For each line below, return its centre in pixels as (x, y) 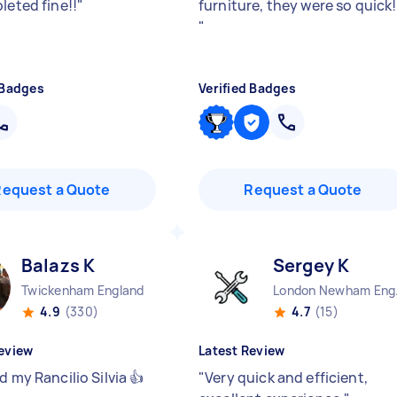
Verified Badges (247, 88)
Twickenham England (83, 290)
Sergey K (311, 265)
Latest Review (242, 350)
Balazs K (58, 265)
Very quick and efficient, (286, 378)
